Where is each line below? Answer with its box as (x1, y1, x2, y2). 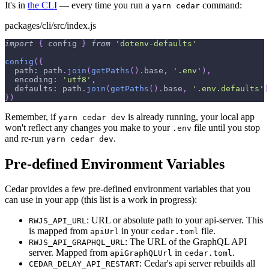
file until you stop (192, 122, 260, 133)
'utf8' (62, 74, 91, 84)
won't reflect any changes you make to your (5, 122, 172, 133)
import (5, 38, 34, 48)
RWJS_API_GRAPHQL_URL (29, 238, 125, 247)
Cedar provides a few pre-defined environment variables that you (5, 184, 250, 195)
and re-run (5, 133, 46, 144)
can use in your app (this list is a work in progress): (5, 195, 197, 205)
